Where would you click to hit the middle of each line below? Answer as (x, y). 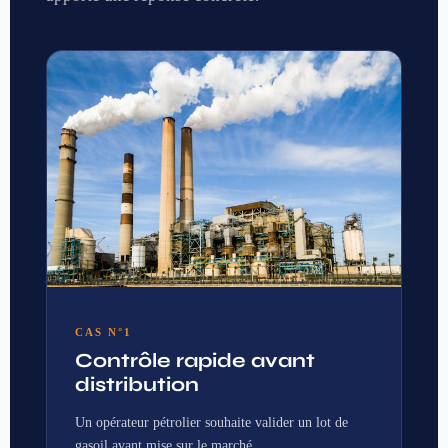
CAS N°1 (103, 331)
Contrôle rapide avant (195, 360)
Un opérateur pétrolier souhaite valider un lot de (211, 422)
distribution (137, 384)
